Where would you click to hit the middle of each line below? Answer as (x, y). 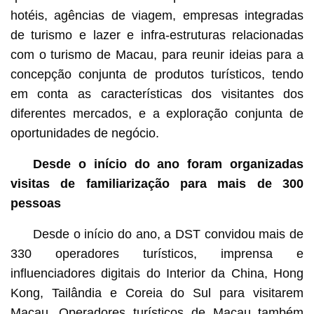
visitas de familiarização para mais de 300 (157, 184)
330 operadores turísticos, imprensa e (157, 254)
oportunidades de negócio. (84, 134)
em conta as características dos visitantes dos (157, 94)
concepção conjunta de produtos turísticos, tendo (157, 75)
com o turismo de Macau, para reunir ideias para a (157, 55)
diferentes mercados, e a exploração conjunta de (157, 114)
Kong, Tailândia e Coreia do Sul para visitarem (157, 293)
